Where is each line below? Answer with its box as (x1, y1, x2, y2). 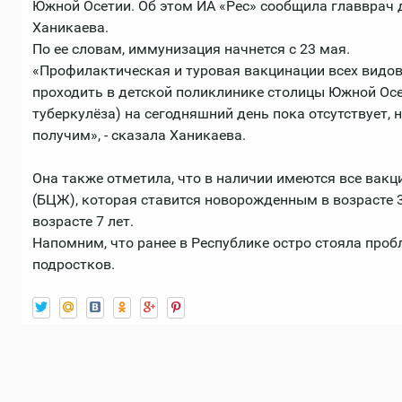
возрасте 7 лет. (32, 213, 134, 231)
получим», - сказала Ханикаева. (32, 127, 246, 144)
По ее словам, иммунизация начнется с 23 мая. (32, 40, 350, 58)
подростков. (32, 256, 115, 274)
